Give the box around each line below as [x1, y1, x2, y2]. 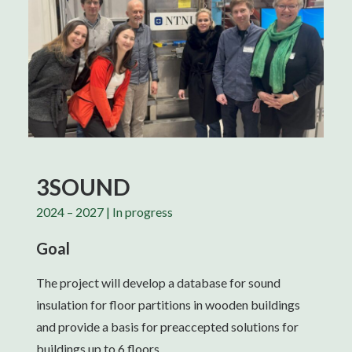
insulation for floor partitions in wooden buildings [36, 297, 300, 312]
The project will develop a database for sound [36, 275, 280, 290]
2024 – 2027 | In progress [36, 204, 173, 219]
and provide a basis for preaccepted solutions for [36, 319, 299, 334]
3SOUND [36, 173, 130, 200]
